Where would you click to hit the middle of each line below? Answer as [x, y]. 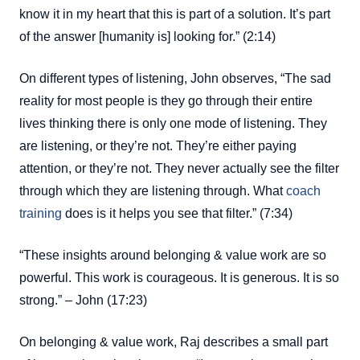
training [41, 214]
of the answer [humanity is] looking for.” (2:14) [147, 37]
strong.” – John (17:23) [83, 301]
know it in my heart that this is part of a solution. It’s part [175, 14]
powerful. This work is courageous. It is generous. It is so [179, 278]
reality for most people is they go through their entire [166, 101]
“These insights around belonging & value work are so [173, 256]
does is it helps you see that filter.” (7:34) [177, 214]
